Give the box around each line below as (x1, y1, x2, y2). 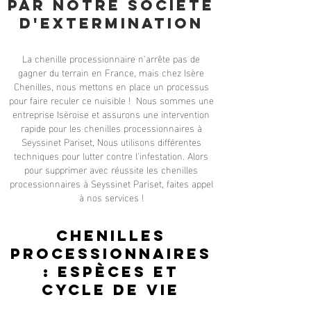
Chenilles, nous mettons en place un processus (13, 77, 209, 94)
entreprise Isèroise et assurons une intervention (12, 105, 210, 122)
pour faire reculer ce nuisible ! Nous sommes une (8, 91, 214, 108)
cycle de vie (42, 280, 180, 299)
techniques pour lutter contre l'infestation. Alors (14, 146, 208, 164)
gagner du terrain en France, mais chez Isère (18, 63, 204, 81)
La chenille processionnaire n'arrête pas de (22, 49, 200, 67)
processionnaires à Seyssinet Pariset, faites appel (9, 174, 213, 192)
